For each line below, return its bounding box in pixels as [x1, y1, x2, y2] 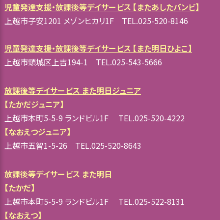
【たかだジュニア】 [4, 98, 64, 110]
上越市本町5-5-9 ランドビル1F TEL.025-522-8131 [4, 195, 185, 207]
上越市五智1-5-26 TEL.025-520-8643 [4, 139, 141, 151]
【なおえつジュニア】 [4, 125, 71, 137]
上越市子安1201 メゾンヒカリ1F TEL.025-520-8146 [4, 14, 188, 27]
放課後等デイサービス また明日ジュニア [4, 84, 141, 96]
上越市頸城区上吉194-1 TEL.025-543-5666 [4, 55, 162, 68]
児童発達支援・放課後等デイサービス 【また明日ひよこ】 [4, 42, 192, 54]
